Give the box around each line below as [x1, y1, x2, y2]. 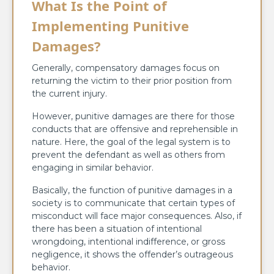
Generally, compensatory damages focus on [32, 62, 220, 73]
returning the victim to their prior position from [32, 75, 232, 86]
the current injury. [32, 87, 109, 99]
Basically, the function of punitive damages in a [32, 184, 232, 196]
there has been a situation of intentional [32, 223, 202, 234]
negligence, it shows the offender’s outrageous [32, 248, 233, 260]
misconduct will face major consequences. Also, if [32, 210, 242, 221]
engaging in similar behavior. [32, 161, 154, 173]
